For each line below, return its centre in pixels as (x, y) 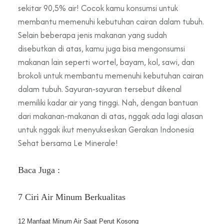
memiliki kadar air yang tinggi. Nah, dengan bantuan (108, 102)
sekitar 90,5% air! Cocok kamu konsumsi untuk (98, 8)
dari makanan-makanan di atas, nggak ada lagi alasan (110, 116)
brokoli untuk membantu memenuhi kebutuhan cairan (111, 75)
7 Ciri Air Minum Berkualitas (72, 197)
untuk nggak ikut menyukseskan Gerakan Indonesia (106, 129)
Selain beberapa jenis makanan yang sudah (92, 35)
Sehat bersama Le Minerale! (68, 143)
